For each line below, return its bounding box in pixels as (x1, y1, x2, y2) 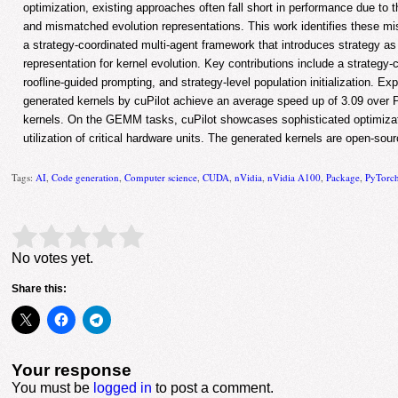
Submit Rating (141, 231, 215, 245)
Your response (12, 361, 132, 380)
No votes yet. (12, 251, 94, 267)
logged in (93, 380, 153, 396)
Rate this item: (12, 229, 102, 245)
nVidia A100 (267, 171, 322, 185)
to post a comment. (152, 380, 275, 396)
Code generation (52, 171, 120, 185)
